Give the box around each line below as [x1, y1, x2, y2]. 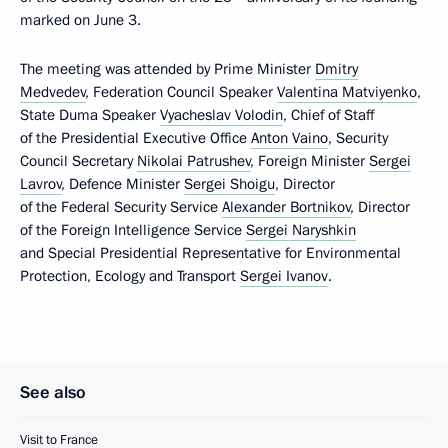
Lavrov [20, 174, 62, 194]
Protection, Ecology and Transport [20, 266, 240, 286]
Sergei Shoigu [184, 174, 275, 194]
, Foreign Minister [251, 151, 369, 171]
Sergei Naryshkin [246, 220, 356, 240]
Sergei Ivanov [240, 266, 328, 286]
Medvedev [20, 82, 86, 102]
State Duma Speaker [20, 105, 160, 125]
